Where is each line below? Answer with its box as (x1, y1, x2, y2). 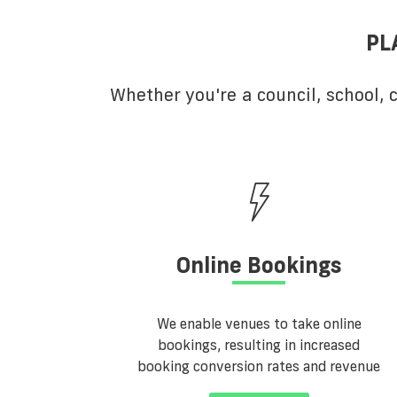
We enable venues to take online (156, 315, 362, 333)
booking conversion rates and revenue (137, 357, 380, 376)
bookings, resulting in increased (158, 336, 360, 354)
